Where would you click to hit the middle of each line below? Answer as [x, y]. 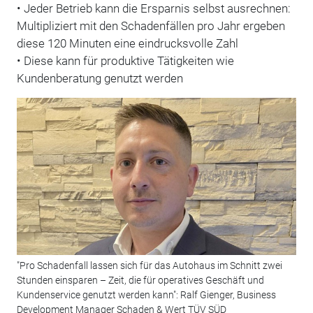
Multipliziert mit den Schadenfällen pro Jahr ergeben [151, 26]
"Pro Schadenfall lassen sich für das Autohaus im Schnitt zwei [149, 266]
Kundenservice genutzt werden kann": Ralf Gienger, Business [146, 295]
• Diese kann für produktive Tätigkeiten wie [125, 60]
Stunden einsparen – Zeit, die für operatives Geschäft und [140, 281]
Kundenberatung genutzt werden [100, 78]
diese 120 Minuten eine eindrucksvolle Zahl [127, 43]
